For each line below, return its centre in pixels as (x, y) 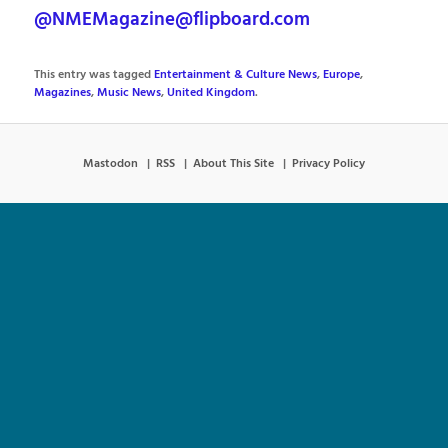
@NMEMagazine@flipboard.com (172, 20)
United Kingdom (211, 93)
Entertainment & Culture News (236, 75)
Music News (129, 93)
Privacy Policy (328, 163)
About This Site (233, 163)
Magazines (63, 93)
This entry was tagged (94, 75)
